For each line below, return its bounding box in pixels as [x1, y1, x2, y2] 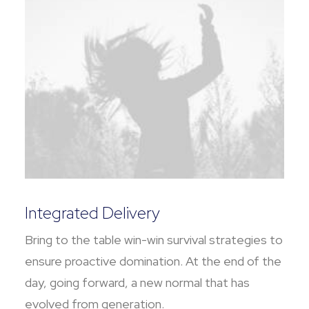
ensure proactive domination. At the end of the [25, 253, 281, 269]
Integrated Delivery [25, 202, 160, 223]
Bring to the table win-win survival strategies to [25, 232, 283, 248]
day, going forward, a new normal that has [25, 275, 250, 290]
